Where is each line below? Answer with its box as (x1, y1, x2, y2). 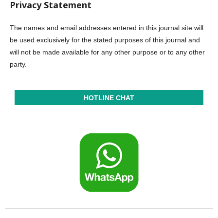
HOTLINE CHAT (84, 94, 134, 102)
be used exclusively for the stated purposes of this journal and (10, 36, 200, 44)
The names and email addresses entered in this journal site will (10, 24, 203, 32)
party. (10, 60, 27, 68)
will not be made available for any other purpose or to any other (10, 48, 205, 56)
